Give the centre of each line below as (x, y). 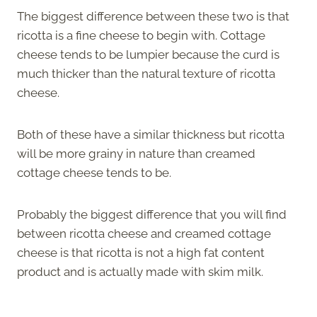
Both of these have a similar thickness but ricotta (151, 134)
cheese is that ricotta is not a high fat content (141, 252)
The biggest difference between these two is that (153, 16)
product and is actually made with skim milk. (140, 271)
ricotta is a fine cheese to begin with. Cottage (141, 35)
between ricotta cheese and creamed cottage (144, 233)
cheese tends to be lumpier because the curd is (148, 54)
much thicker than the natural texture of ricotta (146, 73)
